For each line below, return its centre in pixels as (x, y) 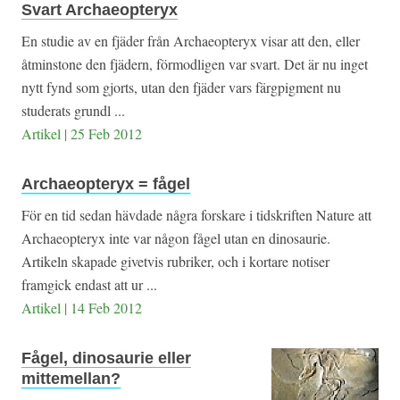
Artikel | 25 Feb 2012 (82, 134)
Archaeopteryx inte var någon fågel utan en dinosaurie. (176, 238)
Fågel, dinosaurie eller (106, 358)
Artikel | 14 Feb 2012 (82, 308)
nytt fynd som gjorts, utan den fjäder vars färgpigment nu (181, 87)
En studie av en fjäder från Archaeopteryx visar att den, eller (191, 41)
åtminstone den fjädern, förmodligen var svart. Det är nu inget (195, 64)
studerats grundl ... (73, 111)
